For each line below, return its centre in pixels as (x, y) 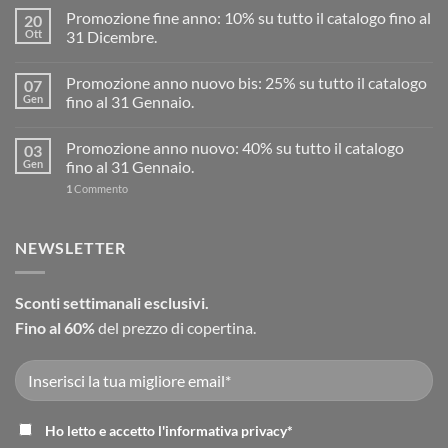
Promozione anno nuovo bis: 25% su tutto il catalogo (246, 83)
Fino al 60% (55, 327)
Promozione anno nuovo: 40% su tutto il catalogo (235, 148)
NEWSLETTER (70, 248)
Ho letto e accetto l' (105, 430)
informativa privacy (226, 430)
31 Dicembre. (111, 37)
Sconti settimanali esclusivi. (112, 302)
